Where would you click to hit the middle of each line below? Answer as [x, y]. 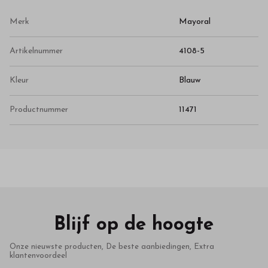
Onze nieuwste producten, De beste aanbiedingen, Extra [112, 247]
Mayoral [195, 22]
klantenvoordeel [38, 256]
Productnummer [39, 110]
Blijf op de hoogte [134, 225]
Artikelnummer [36, 51]
